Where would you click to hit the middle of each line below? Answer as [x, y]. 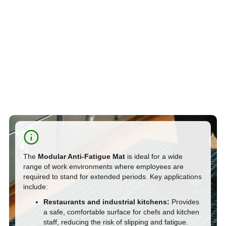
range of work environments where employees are [103, 166]
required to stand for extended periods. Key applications [112, 176]
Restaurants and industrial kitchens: [106, 202]
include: [36, 186]
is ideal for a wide [154, 156]
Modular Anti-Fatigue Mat [81, 156]
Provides [184, 202]
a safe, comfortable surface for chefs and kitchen [121, 212]
